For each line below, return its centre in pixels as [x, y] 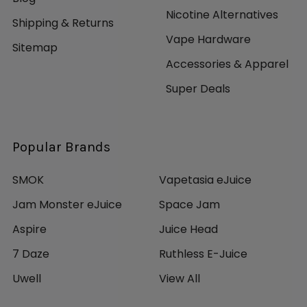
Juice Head [188, 230]
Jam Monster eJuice [67, 205]
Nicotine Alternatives [222, 15]
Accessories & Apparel [227, 64]
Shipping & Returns [63, 23]
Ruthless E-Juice [203, 254]
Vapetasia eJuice [205, 180]
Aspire [29, 230]
